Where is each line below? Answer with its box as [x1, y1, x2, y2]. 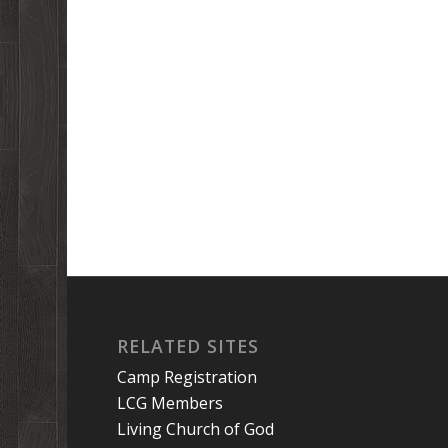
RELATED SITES [117, 334, 260, 358]
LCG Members [117, 392, 224, 414]
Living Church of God [117, 418, 275, 440]
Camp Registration [117, 366, 258, 388]
